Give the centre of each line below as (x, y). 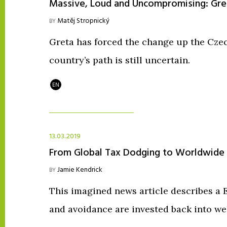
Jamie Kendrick (80, 170)
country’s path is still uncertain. (120, 60)
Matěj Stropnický (83, 21)
